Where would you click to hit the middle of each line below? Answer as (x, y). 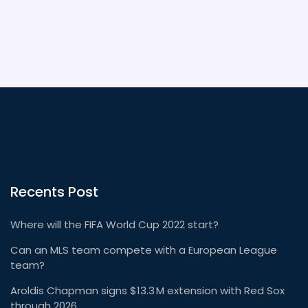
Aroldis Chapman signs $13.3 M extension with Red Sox (147, 291)
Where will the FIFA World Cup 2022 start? (114, 225)
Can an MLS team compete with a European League (144, 250)
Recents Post (54, 192)
